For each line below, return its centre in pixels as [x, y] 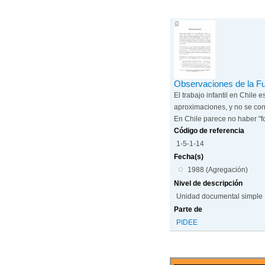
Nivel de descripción [209, 183]
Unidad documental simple [220, 196]
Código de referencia [209, 130]
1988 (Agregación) [217, 169]
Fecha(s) [189, 156]
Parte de [188, 209]
